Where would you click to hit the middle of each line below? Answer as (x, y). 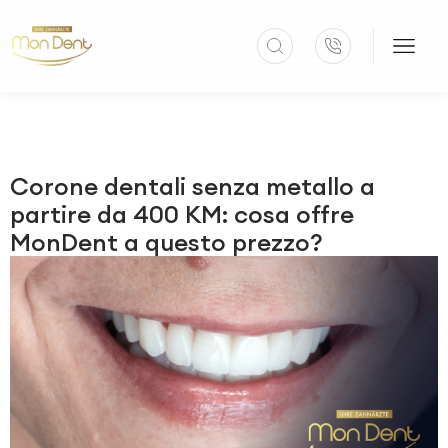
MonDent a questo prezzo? (166, 241)
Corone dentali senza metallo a (192, 185)
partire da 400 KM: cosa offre (182, 213)
